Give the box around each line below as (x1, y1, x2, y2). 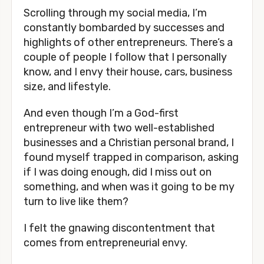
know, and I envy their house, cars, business (24, 65, 232, 79)
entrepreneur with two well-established (24, 121, 214, 135)
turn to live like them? (24, 195, 128, 209)
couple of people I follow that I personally (24, 51, 227, 64)
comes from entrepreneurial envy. (24, 236, 187, 250)
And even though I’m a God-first (24, 107, 179, 120)
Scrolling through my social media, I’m (24, 6, 207, 20)
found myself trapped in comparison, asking (24, 151, 239, 164)
